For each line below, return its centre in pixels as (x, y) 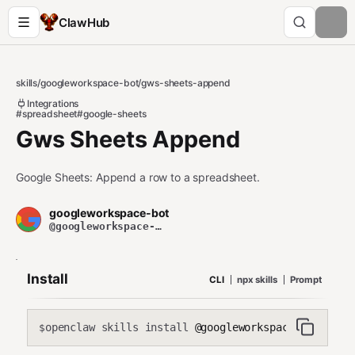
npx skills (257, 279)
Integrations (53, 103)
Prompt (305, 279)
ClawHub (84, 22)
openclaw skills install (116, 327)
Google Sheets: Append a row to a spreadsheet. (138, 177)
